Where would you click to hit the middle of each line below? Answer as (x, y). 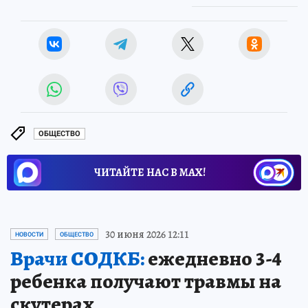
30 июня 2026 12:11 (147, 234)
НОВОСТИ (29, 234)
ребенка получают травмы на (146, 281)
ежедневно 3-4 (213, 258)
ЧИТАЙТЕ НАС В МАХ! (150, 172)
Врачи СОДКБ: (77, 258)
